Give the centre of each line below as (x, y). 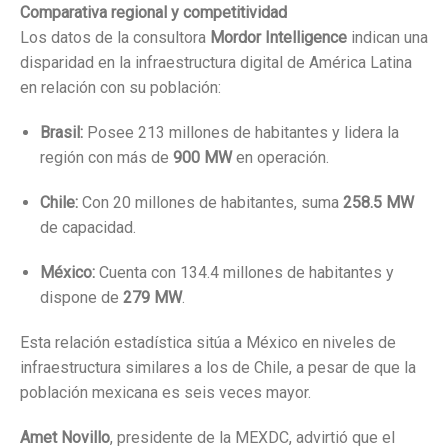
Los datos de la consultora (115, 37)
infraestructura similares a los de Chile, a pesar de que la (218, 367)
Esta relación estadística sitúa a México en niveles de (208, 342)
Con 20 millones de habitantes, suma (210, 202)
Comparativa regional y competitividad (153, 12)
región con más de (106, 157)
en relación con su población (119, 87)
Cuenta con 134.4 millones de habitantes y (244, 272)
